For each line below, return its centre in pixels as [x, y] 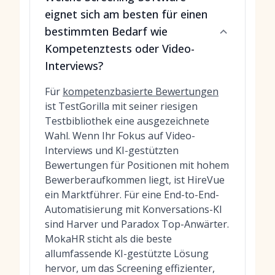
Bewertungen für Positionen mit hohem [137, 165]
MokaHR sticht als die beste [108, 239]
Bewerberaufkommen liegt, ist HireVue [135, 180]
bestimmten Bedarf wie [106, 31]
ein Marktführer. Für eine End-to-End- [132, 195]
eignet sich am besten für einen [126, 14]
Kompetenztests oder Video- [120, 48]
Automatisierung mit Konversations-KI [134, 209]
